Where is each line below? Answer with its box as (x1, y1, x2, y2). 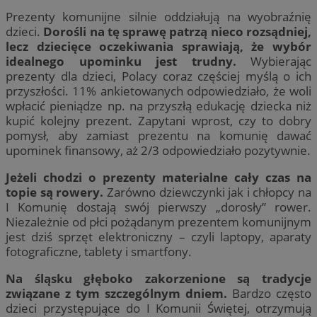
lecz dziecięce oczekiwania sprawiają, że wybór (6, 38, 311, 55)
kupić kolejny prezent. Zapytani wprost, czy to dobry (6, 113, 311, 129)
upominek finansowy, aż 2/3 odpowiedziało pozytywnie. (6, 142, 311, 159)
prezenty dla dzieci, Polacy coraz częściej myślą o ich (6, 68, 311, 85)
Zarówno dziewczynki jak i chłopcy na (103, 184, 311, 201)
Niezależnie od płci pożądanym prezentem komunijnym (6, 214, 311, 231)
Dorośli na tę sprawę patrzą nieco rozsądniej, (43, 23, 312, 40)
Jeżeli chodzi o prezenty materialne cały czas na (6, 169, 311, 186)
